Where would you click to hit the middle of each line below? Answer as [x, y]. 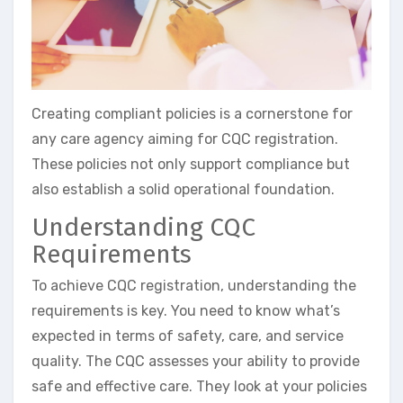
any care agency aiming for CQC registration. [185, 139]
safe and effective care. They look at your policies [199, 387]
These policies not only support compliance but [191, 164]
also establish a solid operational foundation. [183, 189]
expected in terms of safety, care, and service [188, 336]
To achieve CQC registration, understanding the [194, 286]
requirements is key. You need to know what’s [186, 311]
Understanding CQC [143, 227]
